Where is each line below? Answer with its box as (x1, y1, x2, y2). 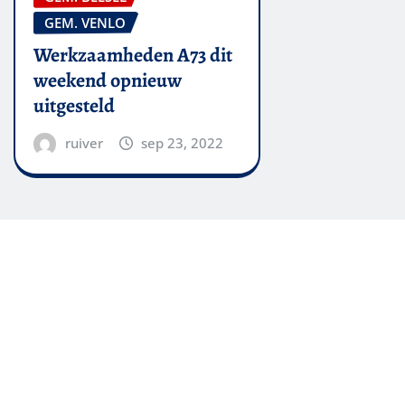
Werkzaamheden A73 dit (33, 42, 232, 70)
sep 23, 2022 (141, 134, 224, 153)
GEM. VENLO (44, 13, 126, 32)
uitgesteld (33, 92, 115, 120)
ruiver (64, 134, 103, 153)
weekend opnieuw (33, 67, 182, 95)
